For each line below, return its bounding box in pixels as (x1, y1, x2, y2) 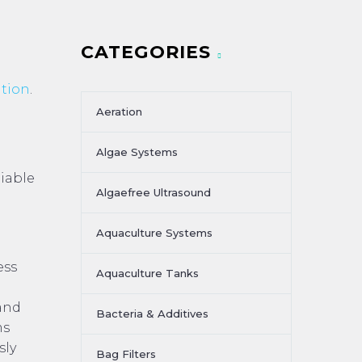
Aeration (96, 105, 142, 118)
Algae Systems (96, 145, 178, 158)
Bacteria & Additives (96, 307, 208, 320)
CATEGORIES (81, 41, 211, 63)
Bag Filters (96, 347, 156, 360)
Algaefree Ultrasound (96, 186, 211, 199)
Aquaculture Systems (96, 226, 213, 239)
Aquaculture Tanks (96, 267, 199, 280)
